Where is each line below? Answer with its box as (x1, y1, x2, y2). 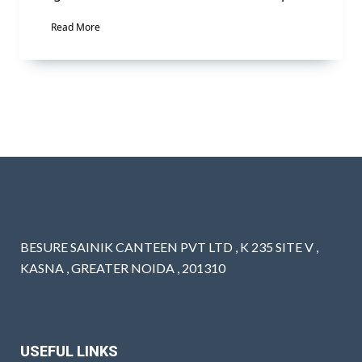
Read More (51, 19, 100, 34)
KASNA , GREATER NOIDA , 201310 (20, 260, 225, 276)
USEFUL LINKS (20, 343, 118, 360)
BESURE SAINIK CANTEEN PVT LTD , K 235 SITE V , (20, 239, 318, 255)
